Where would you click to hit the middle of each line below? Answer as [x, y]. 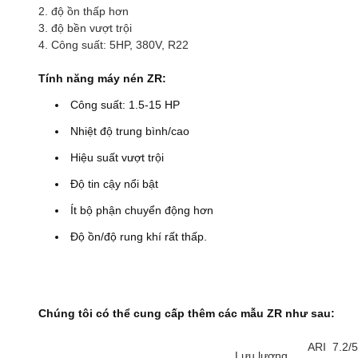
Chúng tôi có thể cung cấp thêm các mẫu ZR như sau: [187, 313]
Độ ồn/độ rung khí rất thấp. [137, 237]
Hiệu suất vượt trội [115, 157]
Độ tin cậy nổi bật [113, 184]
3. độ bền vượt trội [87, 28]
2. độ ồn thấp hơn [85, 11]
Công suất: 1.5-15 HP [123, 105]
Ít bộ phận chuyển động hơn [140, 210]
